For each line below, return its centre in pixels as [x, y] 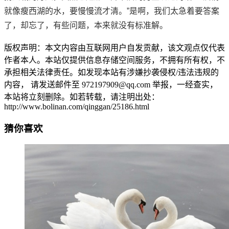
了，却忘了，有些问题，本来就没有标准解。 [86, 25]
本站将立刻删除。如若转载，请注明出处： [82, 97]
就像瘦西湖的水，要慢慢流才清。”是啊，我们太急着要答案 [112, 11]
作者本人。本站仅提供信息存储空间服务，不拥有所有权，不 [114, 60]
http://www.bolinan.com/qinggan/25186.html [77, 106]
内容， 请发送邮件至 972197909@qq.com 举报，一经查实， [111, 84]
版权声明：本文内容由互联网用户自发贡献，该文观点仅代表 [114, 48]
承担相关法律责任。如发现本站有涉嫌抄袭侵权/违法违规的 [111, 72]
